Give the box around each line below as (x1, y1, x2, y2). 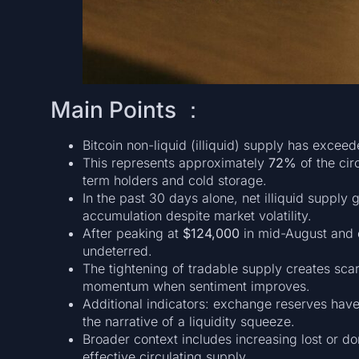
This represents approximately (82, 154, 268, 171)
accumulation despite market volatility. (82, 207, 312, 224)
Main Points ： (50, 95, 204, 123)
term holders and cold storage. (82, 171, 267, 188)
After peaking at (82, 224, 183, 241)
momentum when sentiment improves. (82, 277, 310, 294)
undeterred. (82, 242, 152, 259)
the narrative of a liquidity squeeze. (82, 313, 295, 329)
